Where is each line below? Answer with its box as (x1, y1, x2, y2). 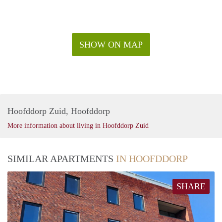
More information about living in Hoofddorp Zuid (7, 121, 149, 129)
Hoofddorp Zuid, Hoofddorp (7, 106, 110, 116)
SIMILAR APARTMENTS (7, 153, 116, 164)
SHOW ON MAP (79, 39, 143, 50)
